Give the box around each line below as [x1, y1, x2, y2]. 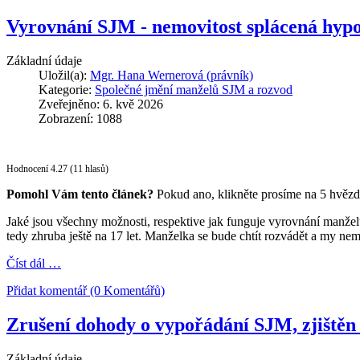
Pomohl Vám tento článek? [6, 187, 153, 202]
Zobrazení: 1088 [39, 112, 122, 126]
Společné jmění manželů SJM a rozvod [95, 83, 292, 97]
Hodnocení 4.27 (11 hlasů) [6, 163, 108, 175]
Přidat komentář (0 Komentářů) [6, 284, 165, 298]
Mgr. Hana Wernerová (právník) [90, 68, 253, 83]
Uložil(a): [39, 68, 90, 83]
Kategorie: [39, 83, 95, 97]
